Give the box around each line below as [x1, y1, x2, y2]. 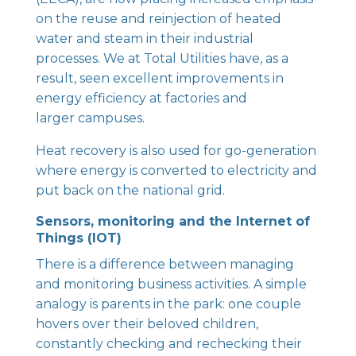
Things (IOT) [35, 230, 122, 246]
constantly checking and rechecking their [35, 336, 302, 351]
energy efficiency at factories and [35, 91, 247, 106]
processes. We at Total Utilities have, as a [35, 51, 288, 66]
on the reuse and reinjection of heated [35, 11, 281, 26]
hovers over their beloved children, [35, 316, 258, 331]
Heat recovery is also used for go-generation [35, 143, 316, 158]
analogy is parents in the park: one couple [35, 296, 301, 311]
